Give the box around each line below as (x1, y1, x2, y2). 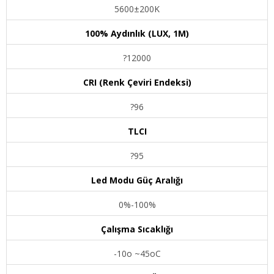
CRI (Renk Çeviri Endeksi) (83, 76, 191, 88)
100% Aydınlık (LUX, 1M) (85, 27, 189, 39)
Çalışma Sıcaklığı (101, 223, 173, 235)
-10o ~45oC (113, 247, 161, 259)
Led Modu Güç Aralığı (91, 174, 183, 186)
